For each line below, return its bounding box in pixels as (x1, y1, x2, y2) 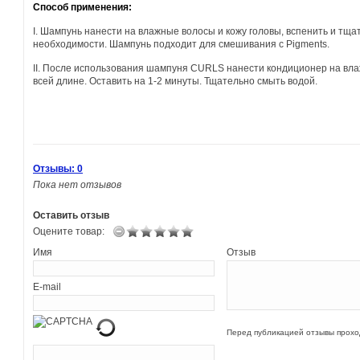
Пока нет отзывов (33, 179, 121, 190)
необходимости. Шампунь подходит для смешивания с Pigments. (33, 39, 329, 50)
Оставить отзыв (33, 210, 109, 221)
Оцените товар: (33, 226, 104, 237)
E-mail (33, 281, 61, 292)
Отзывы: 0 (33, 163, 83, 174)
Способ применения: (33, 2, 132, 13)
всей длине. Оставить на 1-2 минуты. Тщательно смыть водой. (33, 76, 317, 87)
